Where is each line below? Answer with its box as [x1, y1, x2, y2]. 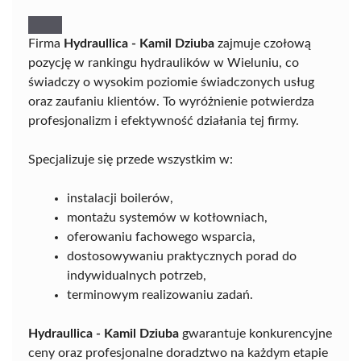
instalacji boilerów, [67, 192, 173, 205]
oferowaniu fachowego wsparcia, [67, 230, 255, 243]
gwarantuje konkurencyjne [179, 327, 332, 340]
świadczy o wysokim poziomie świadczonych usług [28, 76, 314, 89]
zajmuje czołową [214, 37, 311, 50]
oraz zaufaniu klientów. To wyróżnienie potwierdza [28, 95, 314, 108]
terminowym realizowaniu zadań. [67, 288, 253, 301]
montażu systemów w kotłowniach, [67, 211, 268, 224]
